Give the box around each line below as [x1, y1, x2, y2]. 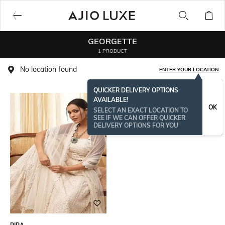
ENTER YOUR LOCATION [159, 66, 219, 73]
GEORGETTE [88, 36, 137, 46]
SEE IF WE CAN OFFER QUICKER [93, 114, 185, 122]
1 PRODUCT [98, 47, 127, 54]
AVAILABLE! [93, 96, 128, 103]
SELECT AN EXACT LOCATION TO [93, 106, 188, 114]
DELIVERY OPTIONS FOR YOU [93, 122, 178, 129]
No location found [20, 65, 77, 74]
